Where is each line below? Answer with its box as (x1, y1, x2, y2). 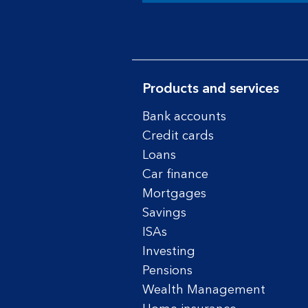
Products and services (142, 82, 279, 96)
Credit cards (142, 130, 214, 142)
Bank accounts (142, 111, 226, 123)
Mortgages (142, 188, 206, 200)
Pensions (142, 265, 192, 277)
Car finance (142, 168, 208, 181)
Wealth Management (142, 284, 265, 296)
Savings (142, 207, 186, 219)
